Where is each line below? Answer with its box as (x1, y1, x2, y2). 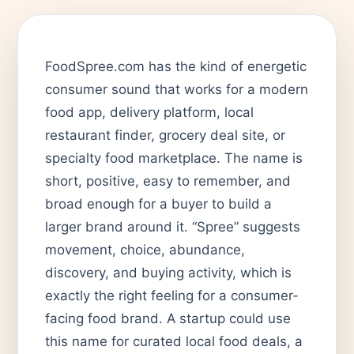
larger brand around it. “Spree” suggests (45, 218, 300, 235)
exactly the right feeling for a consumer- (45, 287, 299, 303)
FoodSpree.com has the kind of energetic (45, 58, 307, 74)
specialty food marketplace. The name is (45, 149, 303, 166)
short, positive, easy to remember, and (45, 172, 291, 189)
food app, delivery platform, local (45, 104, 254, 120)
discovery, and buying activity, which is (45, 264, 292, 281)
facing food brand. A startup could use (45, 310, 291, 326)
